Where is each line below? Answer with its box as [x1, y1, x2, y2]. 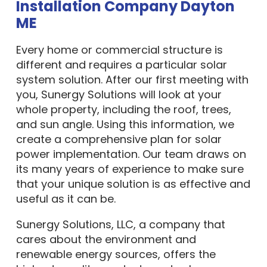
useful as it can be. [15, 191, 116, 206]
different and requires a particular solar [15, 57, 227, 72]
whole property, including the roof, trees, [15, 102, 231, 117]
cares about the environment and [15, 232, 196, 247]
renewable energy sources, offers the [15, 247, 216, 262]
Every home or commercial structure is [15, 42, 223, 57]
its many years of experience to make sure [15, 162, 244, 176]
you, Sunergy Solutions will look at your [15, 87, 222, 102]
